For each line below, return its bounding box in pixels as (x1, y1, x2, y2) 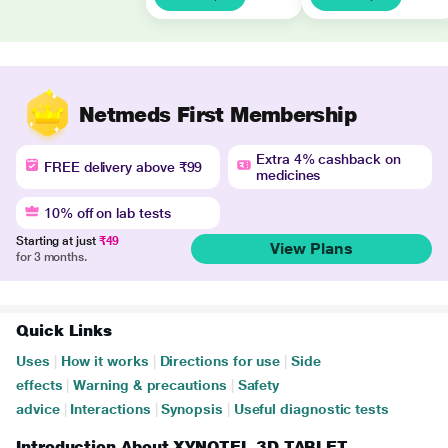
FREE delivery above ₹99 (44, 159, 203, 175)
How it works (60, 353, 149, 369)
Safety (237, 377, 280, 393)
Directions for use (159, 353, 281, 369)
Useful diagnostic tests (233, 401, 389, 417)
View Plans (269, 239, 353, 258)
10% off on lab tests (44, 205, 171, 221)
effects (16, 377, 63, 393)
